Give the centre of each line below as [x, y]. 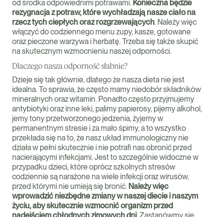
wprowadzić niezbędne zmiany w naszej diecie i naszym [105, 196]
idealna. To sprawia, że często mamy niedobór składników [107, 89]
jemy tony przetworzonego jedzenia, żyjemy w [88, 118]
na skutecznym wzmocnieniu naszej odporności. [92, 51]
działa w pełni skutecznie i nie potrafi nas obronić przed [102, 147]
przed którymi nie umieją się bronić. [70, 186]
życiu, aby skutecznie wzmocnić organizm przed [93, 206]
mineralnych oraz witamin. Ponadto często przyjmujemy [103, 99]
